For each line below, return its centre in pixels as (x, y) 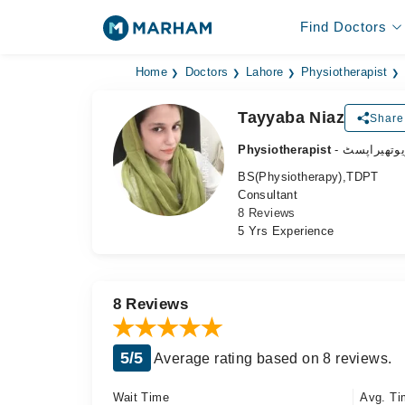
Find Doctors (343, 27)
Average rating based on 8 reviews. (271, 358)
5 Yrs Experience (286, 231)
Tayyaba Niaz (291, 118)
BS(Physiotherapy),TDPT (308, 177)
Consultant (268, 195)
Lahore (264, 72)
